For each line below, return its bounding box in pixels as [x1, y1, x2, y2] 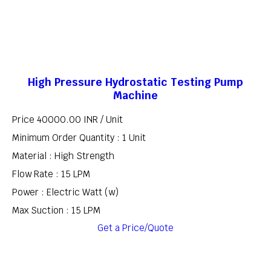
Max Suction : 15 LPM [12, 204, 100, 217]
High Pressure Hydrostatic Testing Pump [28, 74, 243, 89]
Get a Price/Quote [97, 222, 174, 234]
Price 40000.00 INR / [12, 114, 106, 126]
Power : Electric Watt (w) [12, 186, 119, 198]
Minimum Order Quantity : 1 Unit [12, 132, 146, 144]
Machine [113, 88, 158, 102]
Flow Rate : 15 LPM [12, 168, 90, 180]
